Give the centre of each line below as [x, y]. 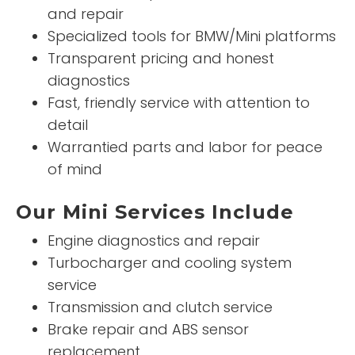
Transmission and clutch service [160, 307]
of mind [75, 169]
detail [68, 124]
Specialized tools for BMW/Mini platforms [192, 36]
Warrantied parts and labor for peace [185, 147]
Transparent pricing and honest [161, 58]
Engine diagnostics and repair [154, 240]
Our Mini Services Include [155, 212]
